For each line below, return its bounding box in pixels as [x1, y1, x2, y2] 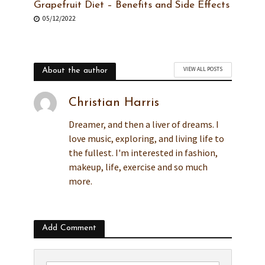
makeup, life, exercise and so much [68, 160, 208, 173]
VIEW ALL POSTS [183, 64, 222, 73]
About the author [41, 66, 108, 75]
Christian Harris [68, 96, 159, 109]
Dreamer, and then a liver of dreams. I [68, 118, 219, 130]
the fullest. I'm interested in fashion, [68, 146, 218, 159]
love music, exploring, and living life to [68, 132, 224, 144]
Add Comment [41, 223, 96, 232]
